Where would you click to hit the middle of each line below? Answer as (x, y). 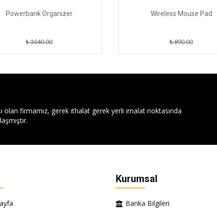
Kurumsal (137, 179)
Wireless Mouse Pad (180, 14)
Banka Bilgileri (147, 203)
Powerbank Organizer (38, 14)
